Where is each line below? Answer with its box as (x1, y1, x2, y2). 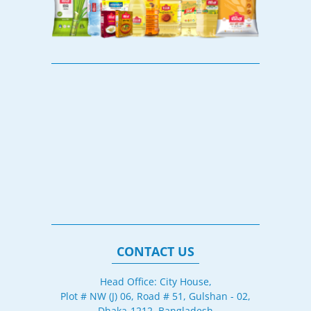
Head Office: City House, (99, 275, 212, 289)
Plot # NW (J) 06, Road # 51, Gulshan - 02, (60, 289, 251, 303)
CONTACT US (117, 243, 194, 260)
